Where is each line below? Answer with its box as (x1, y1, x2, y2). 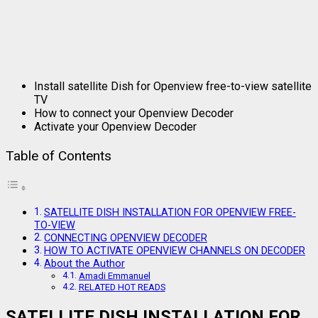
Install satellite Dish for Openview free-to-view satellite (34, 79, 312, 93)
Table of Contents (6, 147, 111, 164)
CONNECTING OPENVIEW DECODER (43, 231, 207, 244)
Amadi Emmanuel (78, 270, 150, 281)
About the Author (43, 257, 125, 270)
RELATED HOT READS (78, 281, 165, 292)
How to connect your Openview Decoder (34, 106, 234, 120)
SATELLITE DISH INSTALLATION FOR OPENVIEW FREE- (43, 206, 296, 219)
